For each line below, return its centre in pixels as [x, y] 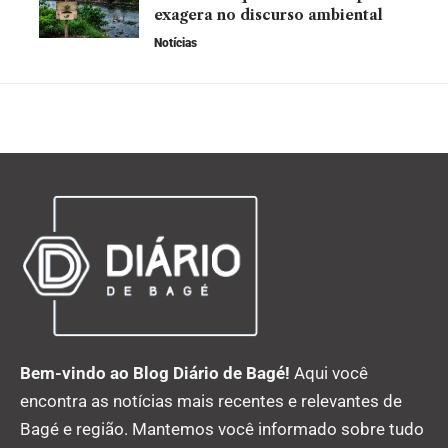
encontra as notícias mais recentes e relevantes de [211, 401]
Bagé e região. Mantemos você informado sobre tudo [222, 429]
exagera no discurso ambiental [268, 14]
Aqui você [329, 373]
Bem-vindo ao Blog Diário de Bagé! [155, 373]
